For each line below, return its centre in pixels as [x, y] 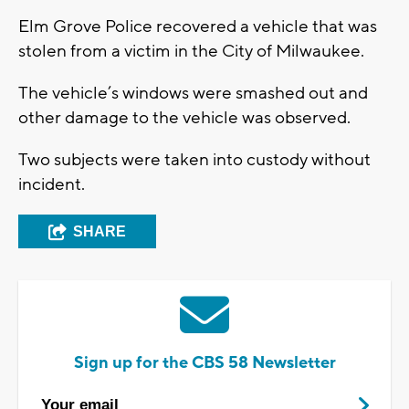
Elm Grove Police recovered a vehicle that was [198, 27]
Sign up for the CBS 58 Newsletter [204, 363]
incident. [52, 185]
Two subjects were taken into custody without [194, 160]
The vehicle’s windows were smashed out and [193, 94]
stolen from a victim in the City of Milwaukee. [191, 52]
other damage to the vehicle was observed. [184, 118]
